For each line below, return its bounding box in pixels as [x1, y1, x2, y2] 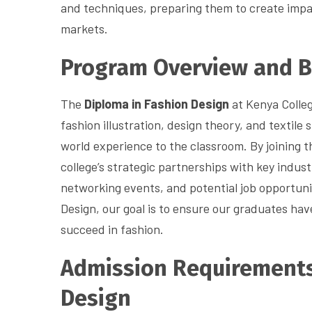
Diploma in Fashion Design [84, 96, 229, 112]
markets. [61, 21, 108, 37]
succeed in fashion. [61, 221, 164, 237]
